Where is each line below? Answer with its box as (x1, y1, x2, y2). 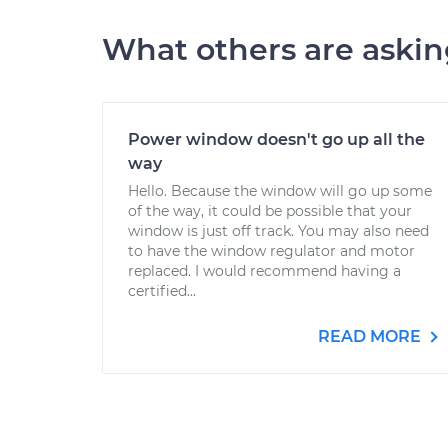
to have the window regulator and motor (128, 242, 415, 260)
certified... (128, 282, 196, 300)
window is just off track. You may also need (128, 222, 429, 240)
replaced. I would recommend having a (128, 262, 401, 280)
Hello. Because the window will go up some (128, 182, 432, 200)
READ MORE (318, 327, 425, 346)
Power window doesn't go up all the (128, 130, 425, 149)
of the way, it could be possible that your (128, 202, 412, 220)
